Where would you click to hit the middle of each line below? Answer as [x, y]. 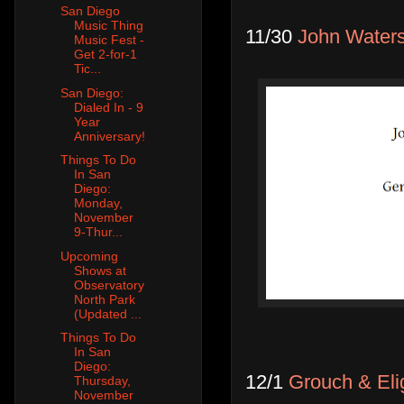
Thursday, [102, 381]
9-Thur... [98, 232]
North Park [104, 299]
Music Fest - [109, 40]
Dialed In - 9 [108, 107]
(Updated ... [107, 313]
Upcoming [89, 256]
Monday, [98, 203]
